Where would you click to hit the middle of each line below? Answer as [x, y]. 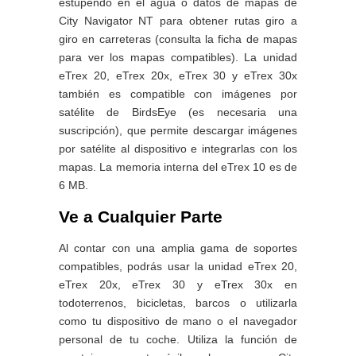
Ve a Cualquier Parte [141, 217]
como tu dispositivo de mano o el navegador [178, 321]
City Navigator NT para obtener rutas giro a [178, 21]
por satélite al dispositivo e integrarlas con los [178, 149]
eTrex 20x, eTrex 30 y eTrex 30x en [178, 285]
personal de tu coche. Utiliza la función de [178, 340]
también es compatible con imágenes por [178, 94]
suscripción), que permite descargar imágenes [178, 131]
